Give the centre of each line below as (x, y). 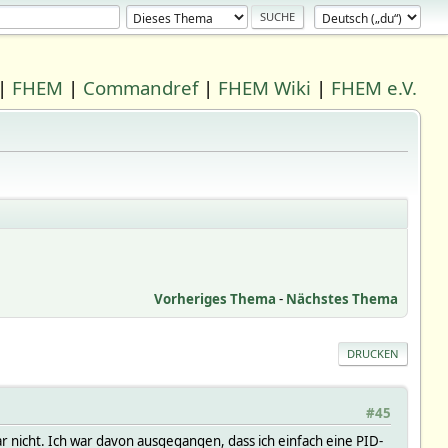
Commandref (141, 87)
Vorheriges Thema (215, 298)
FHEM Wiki (265, 87)
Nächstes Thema (342, 298)
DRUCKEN (373, 353)
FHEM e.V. (374, 87)
